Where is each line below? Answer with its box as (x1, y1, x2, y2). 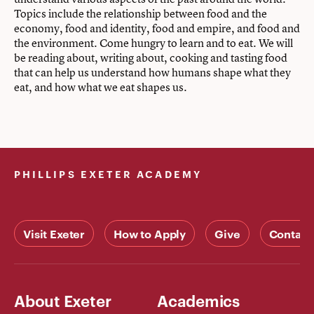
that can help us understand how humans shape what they (14, 64, 291, 80)
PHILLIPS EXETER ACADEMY (14, 167, 202, 180)
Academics (157, 289, 240, 310)
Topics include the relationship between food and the (14, 6, 267, 21)
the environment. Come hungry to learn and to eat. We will (14, 35, 293, 50)
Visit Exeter (23, 226, 86, 241)
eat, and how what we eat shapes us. (14, 79, 187, 95)
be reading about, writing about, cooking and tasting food (14, 50, 287, 65)
